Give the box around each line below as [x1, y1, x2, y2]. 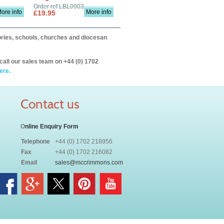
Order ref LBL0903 [33, 3, 84, 10]
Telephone [21, 138, 50, 145]
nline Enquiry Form [25, 123, 78, 130]
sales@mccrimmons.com [55, 159, 123, 166]
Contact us [20, 96, 79, 112]
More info [86, 8, 111, 15]
